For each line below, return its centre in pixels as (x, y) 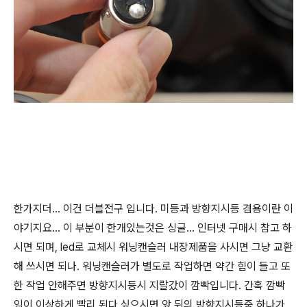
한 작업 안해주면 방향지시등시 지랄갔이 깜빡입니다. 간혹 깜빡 (149, 285)
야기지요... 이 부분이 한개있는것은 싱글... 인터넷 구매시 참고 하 (153, 228)
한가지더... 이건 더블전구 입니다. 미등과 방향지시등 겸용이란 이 (153, 209)
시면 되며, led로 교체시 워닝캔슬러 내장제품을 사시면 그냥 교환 (153, 247)
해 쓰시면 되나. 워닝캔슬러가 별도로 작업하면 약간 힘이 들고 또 (152, 266)
